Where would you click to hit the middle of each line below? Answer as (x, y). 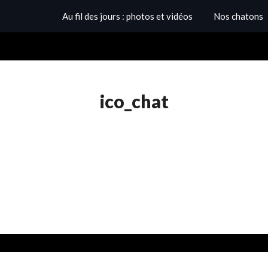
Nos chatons (238, 16)
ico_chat (134, 101)
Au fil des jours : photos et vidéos (127, 16)
